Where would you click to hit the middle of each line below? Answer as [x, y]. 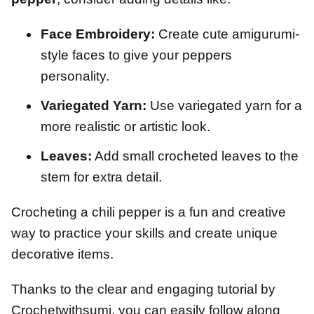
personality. [75, 76]
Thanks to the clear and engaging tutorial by [143, 289]
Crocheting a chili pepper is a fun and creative [149, 212]
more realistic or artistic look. [125, 127]
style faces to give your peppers [136, 55]
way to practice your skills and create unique [144, 233]
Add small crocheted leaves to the [195, 156]
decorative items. [62, 254]
